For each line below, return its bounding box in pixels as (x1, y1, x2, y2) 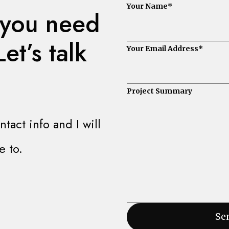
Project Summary (127, 86, 192, 96)
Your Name (127, 2, 168, 11)
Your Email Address (127, 44, 198, 53)
